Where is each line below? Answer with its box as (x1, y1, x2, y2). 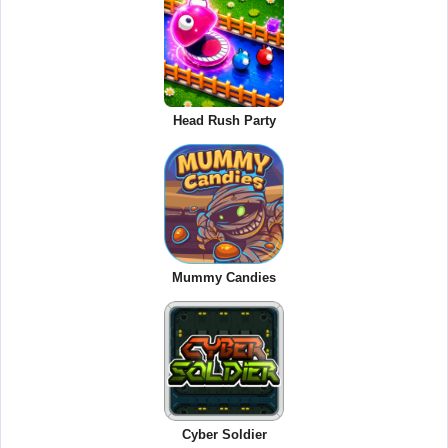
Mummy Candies (172, 269, 276, 285)
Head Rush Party (172, 112, 276, 128)
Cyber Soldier (181, 426, 267, 442)
